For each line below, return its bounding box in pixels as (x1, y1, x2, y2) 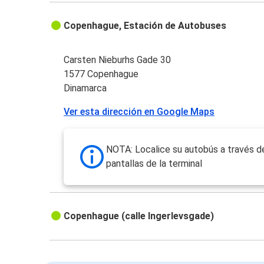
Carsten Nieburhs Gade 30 (64, 54, 171, 66)
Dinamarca (64, 82, 107, 94)
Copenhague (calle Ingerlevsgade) (64, 210, 214, 222)
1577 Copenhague (64, 68, 139, 80)
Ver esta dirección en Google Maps (64, 106, 215, 118)
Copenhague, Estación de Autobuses (64, 20, 227, 32)
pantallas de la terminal (106, 158, 203, 170)
